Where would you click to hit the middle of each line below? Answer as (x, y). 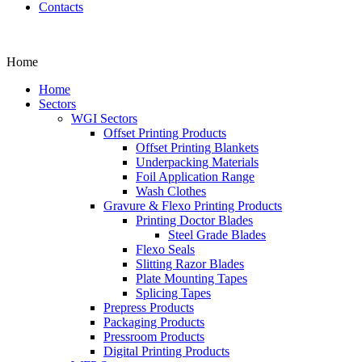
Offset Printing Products (165, 133)
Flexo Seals (165, 249)
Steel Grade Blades (217, 235)
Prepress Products (149, 307)
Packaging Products (154, 322)
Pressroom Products (154, 337)
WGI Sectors (104, 118)
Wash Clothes (171, 191)
